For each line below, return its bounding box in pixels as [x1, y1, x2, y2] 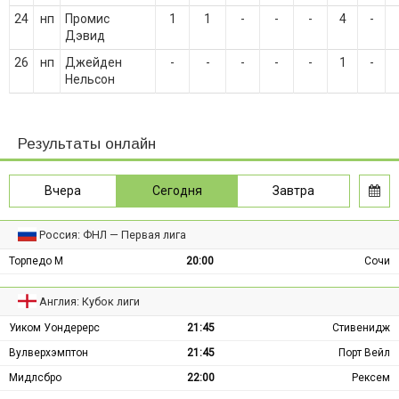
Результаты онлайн [18, 135, 156, 152]
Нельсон [65, 72, 115, 86]
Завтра [273, 183, 315, 198]
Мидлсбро [9, 371, 61, 384]
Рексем [352, 371, 390, 384]
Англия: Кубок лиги [39, 295, 141, 308]
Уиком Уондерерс [9, 322, 100, 334]
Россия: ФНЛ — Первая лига [39, 228, 187, 241]
